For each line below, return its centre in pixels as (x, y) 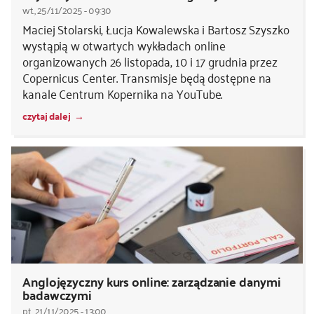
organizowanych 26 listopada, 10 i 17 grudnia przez (150, 61)
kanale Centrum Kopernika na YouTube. (123, 94)
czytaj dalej (47, 116)
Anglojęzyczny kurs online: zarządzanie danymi (152, 281)
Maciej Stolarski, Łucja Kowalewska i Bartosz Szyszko (156, 29)
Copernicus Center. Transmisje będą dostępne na (147, 77)
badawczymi (57, 294)
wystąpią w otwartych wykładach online (124, 45)
